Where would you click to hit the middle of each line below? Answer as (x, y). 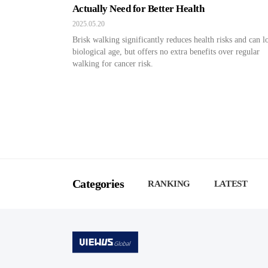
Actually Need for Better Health (138, 9)
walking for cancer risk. (113, 64)
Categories (98, 184)
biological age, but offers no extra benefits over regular (166, 52)
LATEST (231, 184)
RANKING (169, 184)
